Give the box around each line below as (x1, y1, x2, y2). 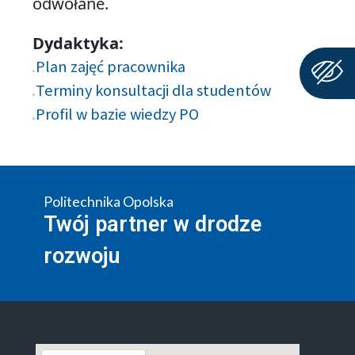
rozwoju (43, 243, 120, 269)
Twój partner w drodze (43, 212, 261, 238)
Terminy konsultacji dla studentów (35, 80, 271, 101)
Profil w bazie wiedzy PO (35, 104, 199, 125)
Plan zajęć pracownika (35, 56, 185, 78)
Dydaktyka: (32, 32, 124, 55)
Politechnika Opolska (43, 193, 174, 211)
